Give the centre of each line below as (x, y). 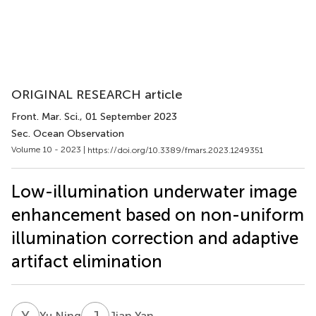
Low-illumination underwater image (154, 191)
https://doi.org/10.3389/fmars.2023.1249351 (175, 150)
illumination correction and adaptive (155, 238)
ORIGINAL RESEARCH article (97, 95)
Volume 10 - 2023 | (49, 150)
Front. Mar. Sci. (45, 117)
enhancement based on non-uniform (158, 214)
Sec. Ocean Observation (68, 134)
